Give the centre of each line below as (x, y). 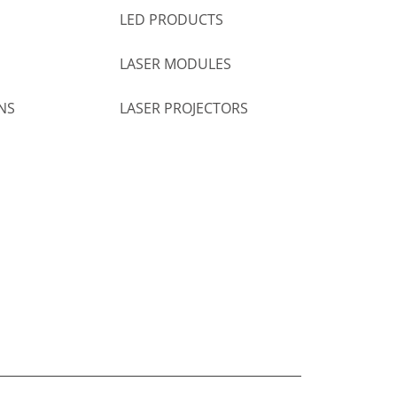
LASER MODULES (175, 64)
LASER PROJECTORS (183, 109)
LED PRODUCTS (171, 20)
